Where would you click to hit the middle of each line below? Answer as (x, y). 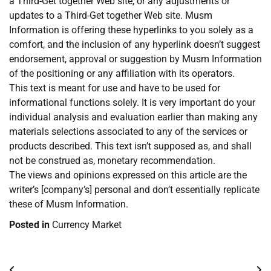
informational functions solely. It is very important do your (132, 103)
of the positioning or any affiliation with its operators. (122, 74)
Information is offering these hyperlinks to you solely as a (131, 30)
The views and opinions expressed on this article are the (128, 175)
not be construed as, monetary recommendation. (112, 161)
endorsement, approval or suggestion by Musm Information (135, 59)
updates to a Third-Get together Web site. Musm (111, 16)
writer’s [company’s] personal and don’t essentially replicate (134, 190)
